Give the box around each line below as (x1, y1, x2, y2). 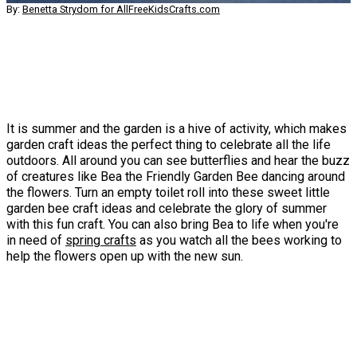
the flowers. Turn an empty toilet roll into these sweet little (6, 185, 330, 201)
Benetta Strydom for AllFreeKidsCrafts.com (22, 3, 220, 16)
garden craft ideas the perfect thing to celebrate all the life (6, 137, 331, 153)
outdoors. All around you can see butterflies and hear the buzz (6, 153, 350, 169)
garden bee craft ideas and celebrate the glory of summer (6, 201, 327, 217)
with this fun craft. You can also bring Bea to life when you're (6, 217, 339, 233)
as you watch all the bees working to (136, 233, 342, 249)
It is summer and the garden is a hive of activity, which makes (6, 121, 347, 137)
